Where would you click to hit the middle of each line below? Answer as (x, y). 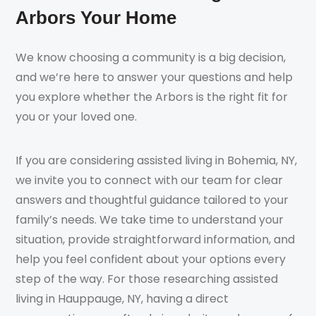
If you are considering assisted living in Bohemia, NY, (157, 161)
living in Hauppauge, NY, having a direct (122, 299)
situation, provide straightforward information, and (156, 240)
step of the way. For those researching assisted (147, 279)
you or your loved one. (77, 116)
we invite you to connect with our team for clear (150, 181)
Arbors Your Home (96, 17)
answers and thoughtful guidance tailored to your (152, 200)
